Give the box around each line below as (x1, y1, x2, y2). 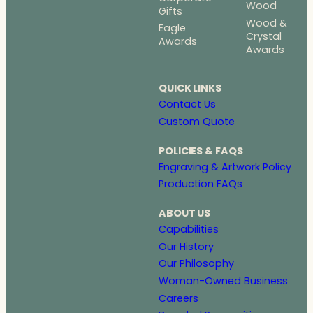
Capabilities (159, 222, 219, 237)
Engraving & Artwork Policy (159, 159, 291, 174)
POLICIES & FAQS (159, 143, 243, 158)
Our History (159, 239, 214, 254)
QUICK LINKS (159, 81, 221, 96)
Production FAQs (159, 177, 242, 191)
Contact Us (159, 97, 216, 112)
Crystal (245, 29, 282, 43)
